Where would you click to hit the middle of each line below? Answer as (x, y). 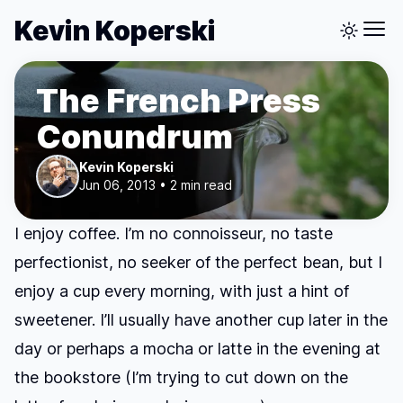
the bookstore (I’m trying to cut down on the (181, 377)
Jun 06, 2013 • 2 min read (156, 185)
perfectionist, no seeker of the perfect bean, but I (198, 262)
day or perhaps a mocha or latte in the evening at (197, 349)
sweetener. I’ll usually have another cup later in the (201, 320)
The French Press (178, 101)
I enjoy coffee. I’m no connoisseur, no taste (174, 233)
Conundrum (134, 137)
